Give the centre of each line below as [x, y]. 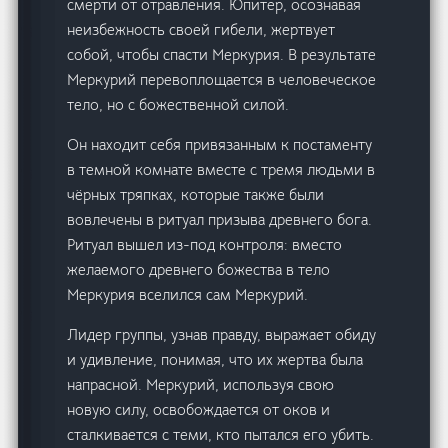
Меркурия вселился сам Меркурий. [188, 295]
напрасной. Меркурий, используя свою [201, 385]
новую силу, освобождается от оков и [199, 410]
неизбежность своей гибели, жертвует [201, 30]
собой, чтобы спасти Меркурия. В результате [222, 55]
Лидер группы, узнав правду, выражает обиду [222, 335]
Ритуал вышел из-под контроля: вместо [205, 245]
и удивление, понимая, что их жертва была [215, 360]
